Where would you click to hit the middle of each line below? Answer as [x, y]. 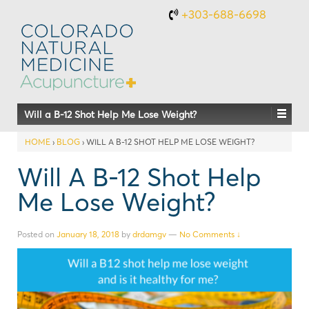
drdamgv [149, 234]
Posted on [37, 234]
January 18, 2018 [88, 234]
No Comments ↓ [210, 234]
